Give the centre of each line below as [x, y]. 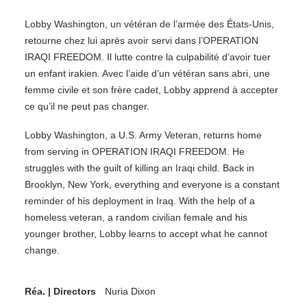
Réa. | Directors [60, 291]
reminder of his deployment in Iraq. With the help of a [140, 201]
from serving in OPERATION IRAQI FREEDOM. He [135, 151]
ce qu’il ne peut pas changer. [87, 106]
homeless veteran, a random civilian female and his [136, 217]
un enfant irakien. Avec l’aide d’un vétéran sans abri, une [147, 73]
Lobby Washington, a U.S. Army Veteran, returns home [143, 135]
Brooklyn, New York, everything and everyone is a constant [152, 184]
